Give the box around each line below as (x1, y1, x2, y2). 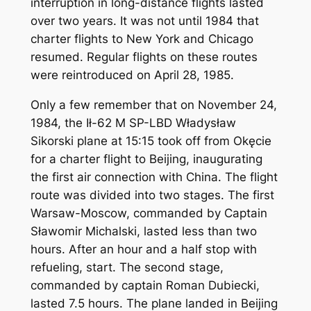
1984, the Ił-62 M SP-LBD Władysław (30, 116, 236, 131)
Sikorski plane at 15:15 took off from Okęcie (30, 134, 271, 149)
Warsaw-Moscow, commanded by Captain (30, 206, 267, 221)
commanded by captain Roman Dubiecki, (30, 278, 260, 293)
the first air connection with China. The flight (30, 170, 278, 185)
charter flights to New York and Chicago (30, 32, 253, 47)
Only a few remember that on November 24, (30, 98, 277, 112)
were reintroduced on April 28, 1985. (30, 68, 234, 83)
